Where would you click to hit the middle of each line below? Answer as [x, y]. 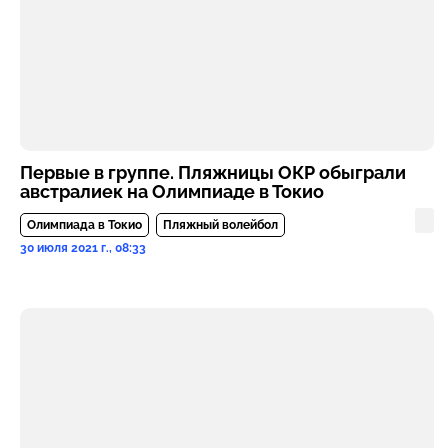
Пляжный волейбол [220, 224]
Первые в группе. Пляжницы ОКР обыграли [213, 172]
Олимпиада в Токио [84, 224]
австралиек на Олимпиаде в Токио [172, 191]
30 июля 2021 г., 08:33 [83, 247]
